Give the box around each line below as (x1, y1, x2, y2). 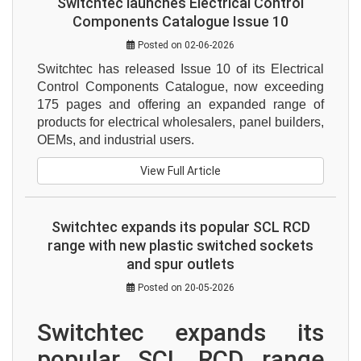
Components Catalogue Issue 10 (73, 13, 288, 30)
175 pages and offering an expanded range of (37, 98, 324, 111)
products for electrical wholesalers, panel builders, (37, 115, 324, 129)
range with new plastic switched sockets (48, 237, 313, 254)
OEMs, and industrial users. (37, 133, 194, 147)
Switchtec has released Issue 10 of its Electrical (37, 62, 324, 76)
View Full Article (140, 164, 221, 177)
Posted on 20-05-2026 (135, 282, 234, 293)
